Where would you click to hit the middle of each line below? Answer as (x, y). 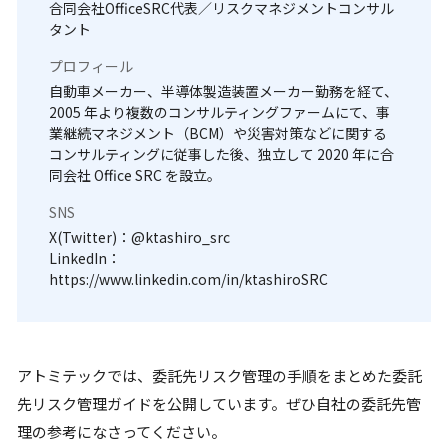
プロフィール (91, 66)
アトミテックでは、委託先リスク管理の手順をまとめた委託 (219, 375)
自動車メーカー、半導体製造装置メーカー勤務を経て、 (223, 91)
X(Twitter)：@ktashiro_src (139, 237)
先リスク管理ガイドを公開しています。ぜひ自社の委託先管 (219, 403)
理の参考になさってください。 (121, 431)
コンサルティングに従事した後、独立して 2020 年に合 (221, 154)
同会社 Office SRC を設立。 (135, 175)
